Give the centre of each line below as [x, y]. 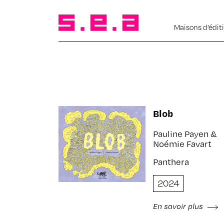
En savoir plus [179, 206]
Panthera [171, 162]
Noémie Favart [182, 144]
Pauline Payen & [185, 134]
